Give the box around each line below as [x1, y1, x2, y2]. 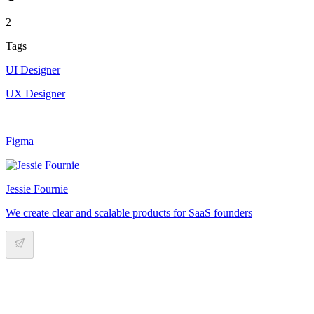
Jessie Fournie [6, 182, 68, 195]
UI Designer [6, 63, 60, 76]
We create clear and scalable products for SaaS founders [6, 206, 252, 219]
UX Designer [6, 87, 65, 100]
